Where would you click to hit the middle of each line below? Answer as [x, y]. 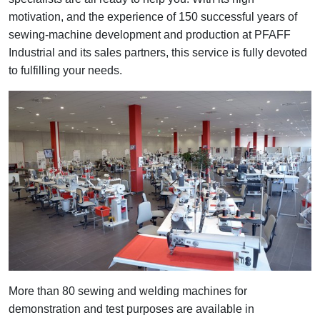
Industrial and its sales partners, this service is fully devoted [158, 52]
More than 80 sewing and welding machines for [128, 291]
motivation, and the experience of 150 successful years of [153, 16]
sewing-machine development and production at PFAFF [150, 34]
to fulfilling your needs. [65, 70]
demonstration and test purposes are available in [131, 309]
